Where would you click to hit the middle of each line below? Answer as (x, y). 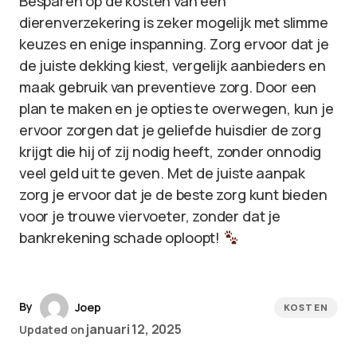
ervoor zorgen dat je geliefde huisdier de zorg (170, 130)
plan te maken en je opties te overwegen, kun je (177, 108)
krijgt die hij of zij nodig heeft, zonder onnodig (171, 151)
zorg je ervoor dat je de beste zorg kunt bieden (173, 194)
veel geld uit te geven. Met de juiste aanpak (163, 173)
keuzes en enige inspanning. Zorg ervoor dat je (174, 44)
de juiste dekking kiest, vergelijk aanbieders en (173, 65)
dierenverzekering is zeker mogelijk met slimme (174, 22)
